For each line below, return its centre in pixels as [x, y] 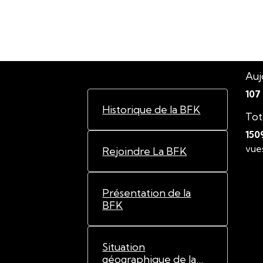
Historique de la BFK [151, 110]
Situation [124, 247]
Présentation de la [147, 193]
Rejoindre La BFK [145, 151]
